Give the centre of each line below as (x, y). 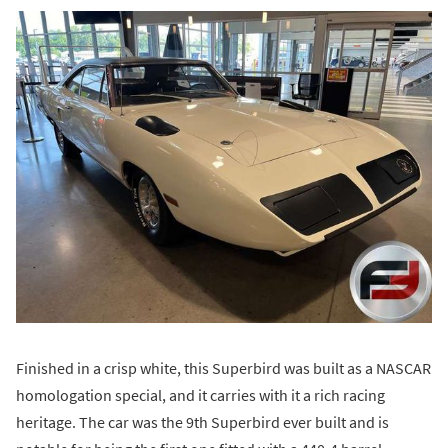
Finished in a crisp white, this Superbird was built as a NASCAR (223, 368)
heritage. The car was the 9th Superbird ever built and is (202, 422)
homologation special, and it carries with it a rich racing (200, 395)
